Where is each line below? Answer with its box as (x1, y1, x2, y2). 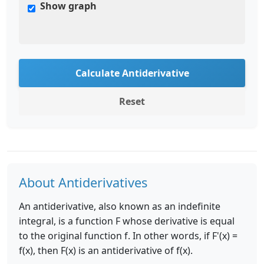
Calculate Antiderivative (75, 67, 189, 80)
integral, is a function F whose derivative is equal (19, 214, 235, 227)
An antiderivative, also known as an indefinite (19, 200, 220, 213)
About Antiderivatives (19, 174, 147, 191)
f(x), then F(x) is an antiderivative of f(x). (19, 244, 193, 257)
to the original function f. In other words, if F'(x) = (19, 229, 237, 242)
